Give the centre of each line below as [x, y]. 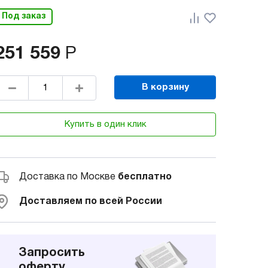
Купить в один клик [105, 124]
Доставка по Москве [68, 177]
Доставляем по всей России [91, 202]
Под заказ [24, 17]
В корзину [165, 87]
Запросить [52, 253]
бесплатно [145, 177]
